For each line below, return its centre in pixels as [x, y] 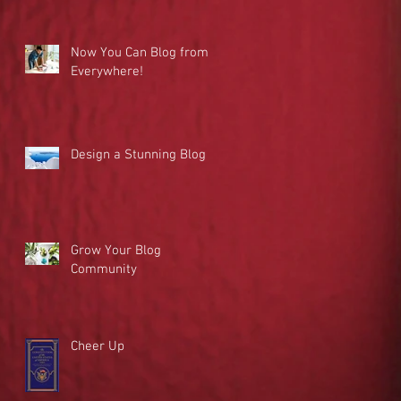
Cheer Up [98, 346]
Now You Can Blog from [140, 52]
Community [104, 269]
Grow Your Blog [116, 250]
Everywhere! [107, 71]
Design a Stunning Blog [138, 154]
